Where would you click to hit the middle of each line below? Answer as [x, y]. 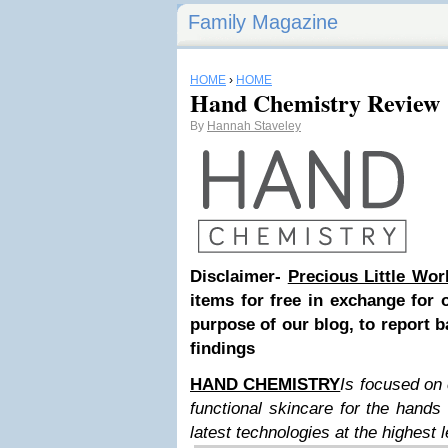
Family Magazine [263, 22]
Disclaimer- [239, 276]
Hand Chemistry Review [315, 102]
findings [222, 348]
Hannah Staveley [254, 126]
